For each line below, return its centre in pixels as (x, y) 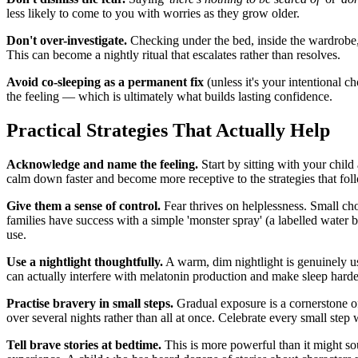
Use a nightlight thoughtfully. (85, 262)
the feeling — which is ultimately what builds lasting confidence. (169, 97)
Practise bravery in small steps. (90, 304)
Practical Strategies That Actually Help (168, 131)
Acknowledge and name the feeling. (102, 165)
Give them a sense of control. (84, 206)
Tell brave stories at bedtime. (84, 345)
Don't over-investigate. (67, 41)
